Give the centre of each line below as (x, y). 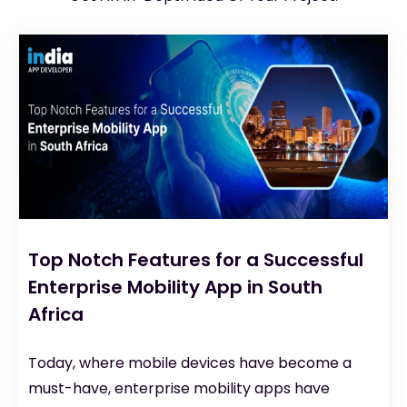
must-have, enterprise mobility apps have (179, 389)
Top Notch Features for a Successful (196, 260)
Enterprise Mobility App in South (175, 288)
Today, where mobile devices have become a (190, 363)
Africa (56, 315)
